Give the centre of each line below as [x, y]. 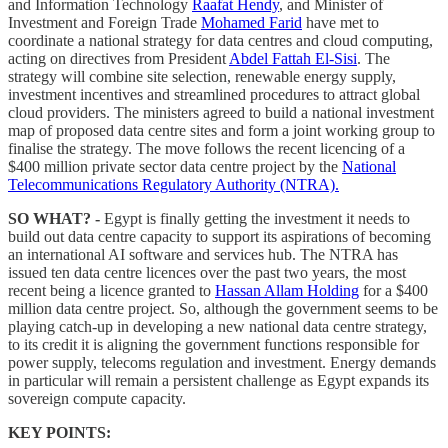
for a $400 [393, 290]
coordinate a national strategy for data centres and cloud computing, [220, 40]
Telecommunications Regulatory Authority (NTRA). [173, 184]
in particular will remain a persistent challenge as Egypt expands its [218, 380]
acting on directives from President [118, 58]
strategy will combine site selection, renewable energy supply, [202, 76]
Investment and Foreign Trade [104, 22]
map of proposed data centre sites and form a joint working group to [221, 130]
